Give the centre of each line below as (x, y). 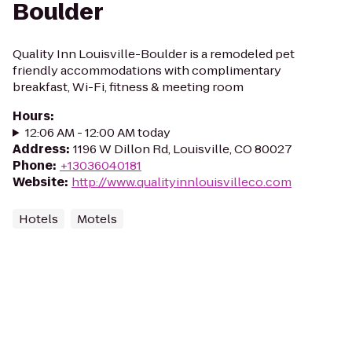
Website (38, 182)
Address (39, 149)
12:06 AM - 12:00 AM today (97, 132)
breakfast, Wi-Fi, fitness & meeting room (128, 87)
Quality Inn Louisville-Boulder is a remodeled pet (154, 54)
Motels (97, 219)
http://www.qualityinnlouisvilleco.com (181, 182)
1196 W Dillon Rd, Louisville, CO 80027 (183, 149)
